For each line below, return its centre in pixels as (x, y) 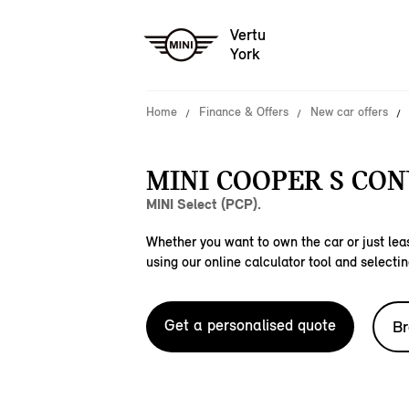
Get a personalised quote (250, 325)
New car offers (349, 112)
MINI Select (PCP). (204, 204)
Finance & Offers (244, 112)
